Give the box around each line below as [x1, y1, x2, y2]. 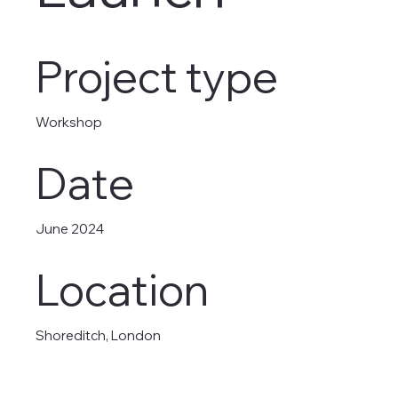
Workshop [36, 114, 102, 131]
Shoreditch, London [36, 327, 161, 345]
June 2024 [36, 220, 104, 238]
